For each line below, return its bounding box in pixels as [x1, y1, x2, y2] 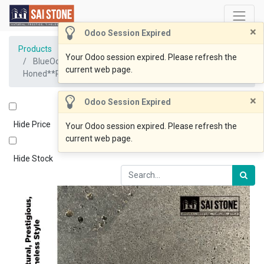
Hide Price [14, 119, 51, 129]
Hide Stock [14, 153, 53, 163]
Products [18, 44, 52, 54]
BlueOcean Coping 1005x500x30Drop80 [33, 56, 181, 66]
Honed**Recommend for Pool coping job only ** [23, 68, 202, 78]
